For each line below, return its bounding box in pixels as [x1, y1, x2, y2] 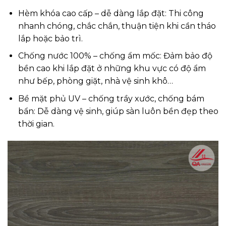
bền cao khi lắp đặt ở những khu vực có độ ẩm [18, 64, 206, 74]
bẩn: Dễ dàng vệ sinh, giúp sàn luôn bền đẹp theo [18, 106, 218, 117]
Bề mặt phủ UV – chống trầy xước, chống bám [18, 94, 204, 104]
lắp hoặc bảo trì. [18, 33, 83, 43]
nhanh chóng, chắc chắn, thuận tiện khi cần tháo [18, 21, 216, 31]
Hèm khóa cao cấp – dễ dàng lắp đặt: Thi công [18, 8, 204, 18]
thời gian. [18, 119, 54, 129]
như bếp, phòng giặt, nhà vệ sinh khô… [18, 76, 173, 86]
